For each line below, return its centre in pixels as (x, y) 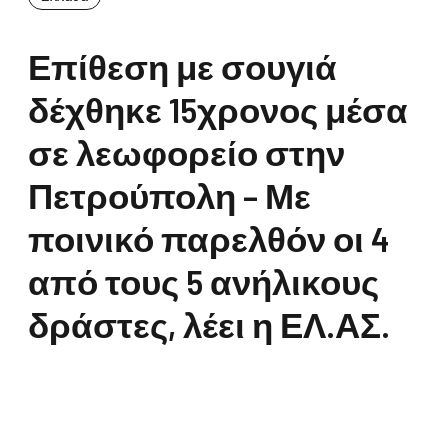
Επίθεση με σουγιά (182, 65)
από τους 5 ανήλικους (203, 280)
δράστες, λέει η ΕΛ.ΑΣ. (209, 323)
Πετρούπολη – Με (169, 194)
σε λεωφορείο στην (186, 151)
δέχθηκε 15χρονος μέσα (218, 108)
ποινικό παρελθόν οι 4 (208, 237)
